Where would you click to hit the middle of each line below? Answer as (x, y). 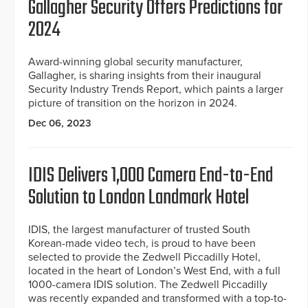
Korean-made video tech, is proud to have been (142, 244)
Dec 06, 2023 (60, 123)
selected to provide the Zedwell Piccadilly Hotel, (144, 257)
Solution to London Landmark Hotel (139, 198)
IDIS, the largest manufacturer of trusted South (139, 230)
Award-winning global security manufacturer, (135, 62)
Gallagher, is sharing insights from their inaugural (145, 76)
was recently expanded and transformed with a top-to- (157, 299)
